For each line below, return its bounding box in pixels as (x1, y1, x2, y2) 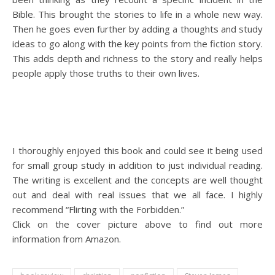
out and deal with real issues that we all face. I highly (12, 188, 263, 201)
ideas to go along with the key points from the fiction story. (12, 37, 263, 50)
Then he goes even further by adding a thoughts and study (12, 23, 263, 35)
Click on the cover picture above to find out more (12, 218, 263, 230)
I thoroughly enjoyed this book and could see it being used (12, 144, 263, 157)
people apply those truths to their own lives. (12, 67, 199, 79)
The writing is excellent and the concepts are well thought (12, 174, 263, 186)
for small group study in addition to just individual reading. (12, 159, 263, 171)
